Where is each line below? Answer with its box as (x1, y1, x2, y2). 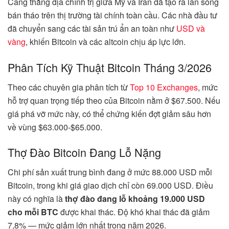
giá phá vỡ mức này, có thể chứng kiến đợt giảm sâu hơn (8, 107, 211, 120)
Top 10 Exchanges (130, 81, 198, 93)
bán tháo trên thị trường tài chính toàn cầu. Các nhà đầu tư (8, 9, 217, 21)
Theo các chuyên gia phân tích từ (8, 81, 130, 93)
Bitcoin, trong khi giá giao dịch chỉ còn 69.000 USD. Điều (8, 179, 213, 192)
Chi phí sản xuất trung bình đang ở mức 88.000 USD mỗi (8, 166, 212, 178)
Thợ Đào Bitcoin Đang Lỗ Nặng (8, 144, 161, 161)
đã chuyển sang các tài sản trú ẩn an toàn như (8, 22, 176, 35)
